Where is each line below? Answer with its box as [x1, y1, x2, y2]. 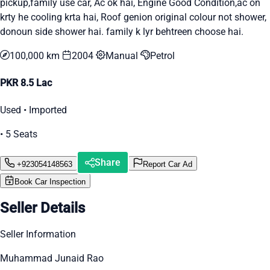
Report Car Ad [143, 159, 192, 169]
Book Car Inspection [14, 177, 86, 187]
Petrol [150, 49, 175, 61]
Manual [105, 49, 140, 61]
